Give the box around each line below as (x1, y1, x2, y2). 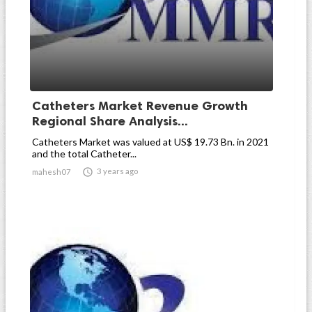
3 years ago (97, 166, 138, 175)
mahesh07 (32, 167, 71, 176)
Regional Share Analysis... (32, 114, 188, 129)
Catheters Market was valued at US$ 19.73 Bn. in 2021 (32, 136, 269, 148)
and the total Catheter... (32, 148, 136, 159)
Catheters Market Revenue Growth (32, 98, 248, 114)
